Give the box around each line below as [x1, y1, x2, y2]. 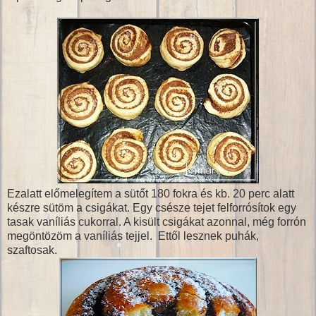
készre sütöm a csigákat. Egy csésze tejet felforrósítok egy [7, 201, 296, 214]
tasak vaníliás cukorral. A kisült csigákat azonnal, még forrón [7, 215, 306, 228]
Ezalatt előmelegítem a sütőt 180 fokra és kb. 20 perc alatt [7, 187, 294, 200]
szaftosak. [7, 243, 57, 256]
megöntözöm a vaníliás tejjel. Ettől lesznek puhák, [7, 229, 259, 242]
